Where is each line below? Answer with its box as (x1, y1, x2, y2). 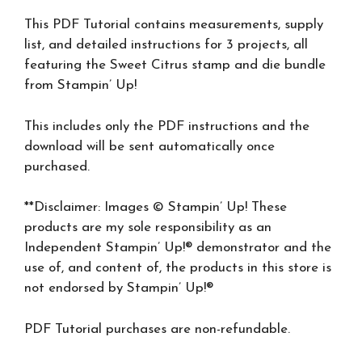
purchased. (24, 159, 90, 174)
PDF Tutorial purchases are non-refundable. (24, 322, 290, 336)
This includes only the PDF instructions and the (24, 119, 309, 133)
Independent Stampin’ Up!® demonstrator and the (24, 241, 331, 255)
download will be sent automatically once (24, 139, 275, 154)
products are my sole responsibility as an (24, 221, 271, 234)
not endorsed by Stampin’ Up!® (24, 281, 213, 295)
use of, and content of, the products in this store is (24, 261, 331, 275)
